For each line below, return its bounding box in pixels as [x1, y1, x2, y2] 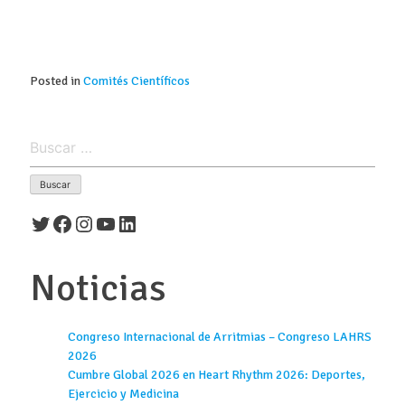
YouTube [93, 209, 171, 237]
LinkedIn [115, 209, 195, 237]
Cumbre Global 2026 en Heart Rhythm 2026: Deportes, [67, 367, 365, 383]
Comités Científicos [82, 72, 190, 89]
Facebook [50, 209, 138, 237]
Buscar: [28, 127, 63, 141]
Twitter [28, 209, 92, 237]
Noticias [29, 265, 166, 312]
